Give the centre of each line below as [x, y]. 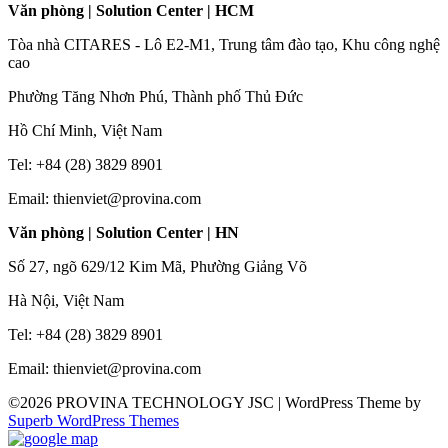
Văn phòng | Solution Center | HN [123, 233]
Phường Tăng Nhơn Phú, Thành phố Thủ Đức [155, 97]
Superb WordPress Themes [93, 421]
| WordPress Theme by [349, 403]
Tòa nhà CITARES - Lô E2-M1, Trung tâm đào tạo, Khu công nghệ [224, 45]
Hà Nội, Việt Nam [66, 301]
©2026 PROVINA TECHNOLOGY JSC [143, 403]
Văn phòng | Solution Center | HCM [131, 11]
